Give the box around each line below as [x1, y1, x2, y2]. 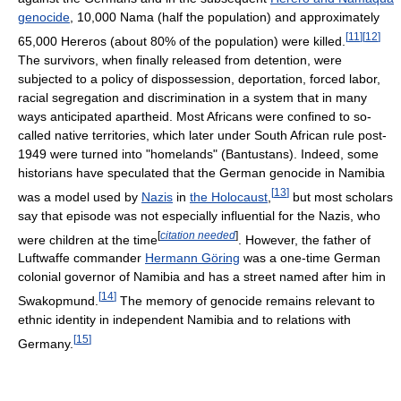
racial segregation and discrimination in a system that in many [18, 90, 367, 106]
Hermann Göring [145, 251, 240, 266]
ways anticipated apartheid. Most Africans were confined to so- [18, 109, 371, 124]
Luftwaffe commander [18, 251, 145, 266]
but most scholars [289, 189, 393, 204]
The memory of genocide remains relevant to [116, 294, 375, 309]
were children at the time [18, 232, 158, 247]
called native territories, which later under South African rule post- [18, 128, 387, 143]
